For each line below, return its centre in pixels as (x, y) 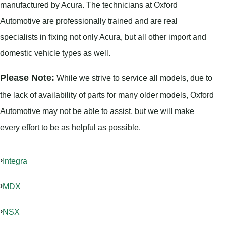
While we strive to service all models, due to (133, 78)
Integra (15, 161)
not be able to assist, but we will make (126, 111)
